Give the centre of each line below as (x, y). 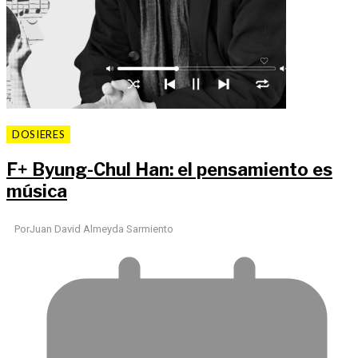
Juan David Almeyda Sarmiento (101, 229)
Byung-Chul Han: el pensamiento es (180, 170)
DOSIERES (39, 135)
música (37, 191)
